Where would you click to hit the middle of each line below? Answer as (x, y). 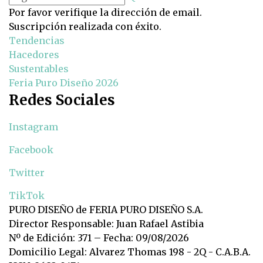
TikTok (27, 196)
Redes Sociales (62, 100)
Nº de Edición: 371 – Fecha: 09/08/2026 (99, 238)
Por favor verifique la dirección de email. (105, 13)
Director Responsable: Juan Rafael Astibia (106, 224)
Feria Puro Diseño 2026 (64, 83)
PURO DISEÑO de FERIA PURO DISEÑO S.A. (106, 210)
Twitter (27, 173)
